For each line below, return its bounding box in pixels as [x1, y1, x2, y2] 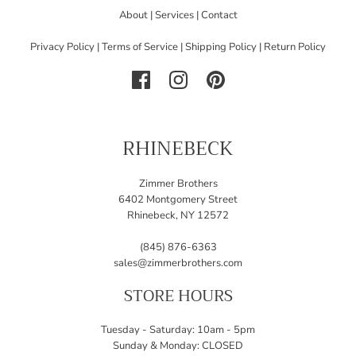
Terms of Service [102, 40, 178, 55]
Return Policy [264, 40, 326, 55]
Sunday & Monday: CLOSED [113, 339, 243, 354]
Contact [200, 8, 238, 23]
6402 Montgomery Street [118, 192, 238, 207]
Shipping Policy [185, 40, 257, 55]
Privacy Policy [30, 40, 95, 55]
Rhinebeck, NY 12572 [127, 208, 229, 223]
